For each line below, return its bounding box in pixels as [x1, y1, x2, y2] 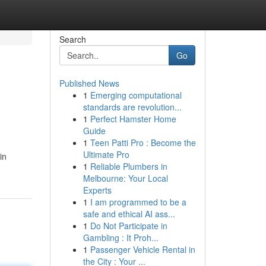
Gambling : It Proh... [83, 232, 159, 243]
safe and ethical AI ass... [83, 208, 175, 220]
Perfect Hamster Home [90, 113, 176, 125]
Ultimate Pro [83, 148, 129, 160]
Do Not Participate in [90, 220, 167, 232]
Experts [83, 184, 112, 196]
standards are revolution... [83, 101, 182, 113]
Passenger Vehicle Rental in [90, 243, 195, 255]
